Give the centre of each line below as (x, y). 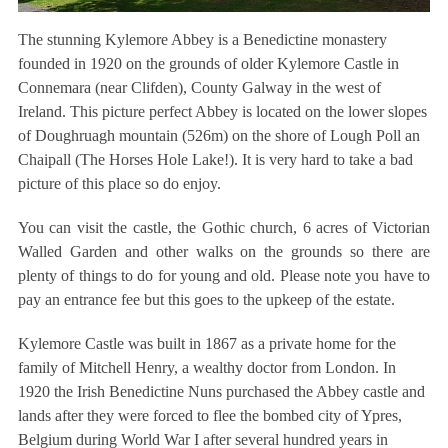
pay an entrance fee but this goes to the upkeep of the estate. (206, 300)
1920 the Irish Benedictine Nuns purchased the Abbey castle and (221, 392)
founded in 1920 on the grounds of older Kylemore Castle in (208, 64)
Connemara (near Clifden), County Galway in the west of (199, 88)
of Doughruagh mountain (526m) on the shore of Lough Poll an (218, 136)
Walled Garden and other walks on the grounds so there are (224, 252)
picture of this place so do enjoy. (119, 184)
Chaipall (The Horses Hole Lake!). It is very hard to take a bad (215, 160)
